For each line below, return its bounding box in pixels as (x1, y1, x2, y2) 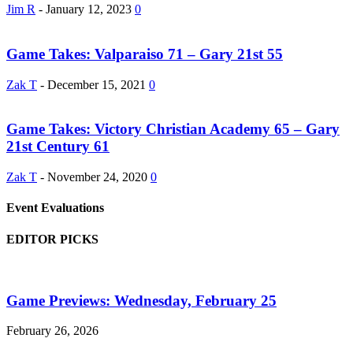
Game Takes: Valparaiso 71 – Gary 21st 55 (6, 46, 283, 63)
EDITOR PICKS (6, 232, 98, 246)
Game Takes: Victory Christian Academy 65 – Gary (6, 121, 340, 138)
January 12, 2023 (46, 2, 132, 17)
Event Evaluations (6, 201, 104, 215)
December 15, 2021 (47, 77, 146, 91)
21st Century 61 (6, 138, 110, 155)
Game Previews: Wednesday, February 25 (6, 292, 277, 309)
